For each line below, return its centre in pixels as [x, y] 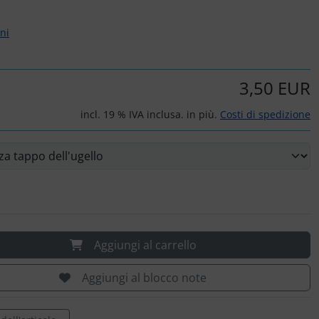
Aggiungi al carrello [145, 245]
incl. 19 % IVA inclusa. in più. [150, 114]
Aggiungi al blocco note [144, 278]
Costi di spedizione [265, 114]
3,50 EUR [275, 88]
